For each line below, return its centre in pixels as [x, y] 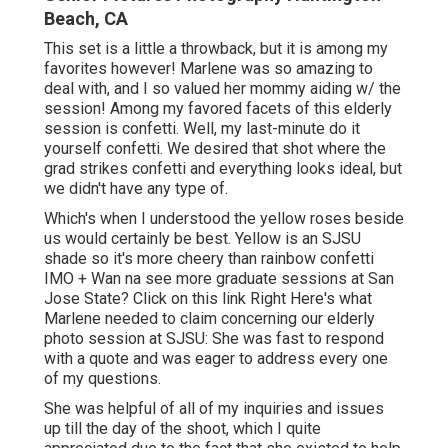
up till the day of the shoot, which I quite [182, 429]
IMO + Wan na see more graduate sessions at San [219, 279]
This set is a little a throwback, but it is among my [216, 49]
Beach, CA [86, 19]
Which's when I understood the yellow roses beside [224, 219]
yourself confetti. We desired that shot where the [215, 149]
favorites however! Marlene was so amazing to [208, 69]
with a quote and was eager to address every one [216, 359]
